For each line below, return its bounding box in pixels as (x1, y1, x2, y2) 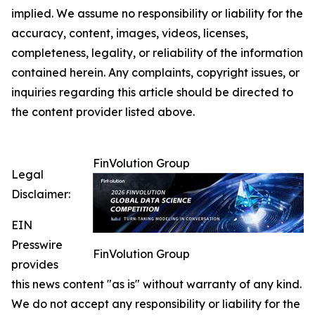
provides (11, 257, 58, 272)
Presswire (11, 238, 63, 252)
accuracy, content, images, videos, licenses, (11, 26, 248, 41)
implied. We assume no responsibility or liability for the (11, 6, 303, 21)
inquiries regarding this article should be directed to (11, 85, 293, 100)
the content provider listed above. (11, 105, 195, 120)
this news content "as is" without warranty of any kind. (11, 277, 302, 292)
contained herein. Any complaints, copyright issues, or (11, 65, 300, 80)
